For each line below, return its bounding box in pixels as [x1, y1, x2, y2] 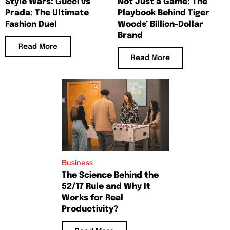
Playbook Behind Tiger [118, 9, 209, 18]
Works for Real [61, 193, 123, 202]
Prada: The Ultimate [5, 9, 89, 18]
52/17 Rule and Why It [61, 182, 150, 191]
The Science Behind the [61, 170, 159, 180]
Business [61, 157, 93, 168]
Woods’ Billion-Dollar [118, 20, 203, 29]
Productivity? [61, 204, 118, 214]
